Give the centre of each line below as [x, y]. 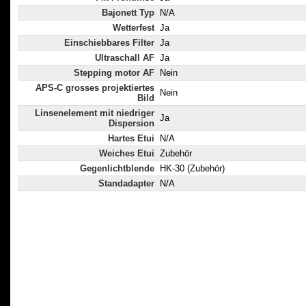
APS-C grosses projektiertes [95, 88]
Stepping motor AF [114, 73]
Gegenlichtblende [117, 169]
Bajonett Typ [128, 13]
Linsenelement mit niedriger [95, 113]
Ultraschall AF [125, 58]
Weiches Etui [127, 154]
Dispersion [131, 124]
